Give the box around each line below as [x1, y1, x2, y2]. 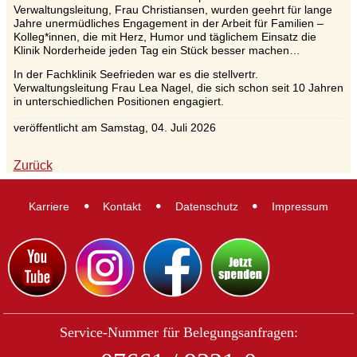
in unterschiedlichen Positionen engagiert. [13, 94, 224, 108]
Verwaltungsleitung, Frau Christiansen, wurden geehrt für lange [13, 3, 332, 17]
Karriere [29, 199, 70, 213]
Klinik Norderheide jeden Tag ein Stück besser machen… [13, 44, 300, 57]
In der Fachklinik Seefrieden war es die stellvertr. [13, 67, 258, 80]
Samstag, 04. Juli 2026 [100, 121, 216, 135]
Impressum [271, 199, 328, 213]
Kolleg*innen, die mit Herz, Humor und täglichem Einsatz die [13, 30, 316, 44]
